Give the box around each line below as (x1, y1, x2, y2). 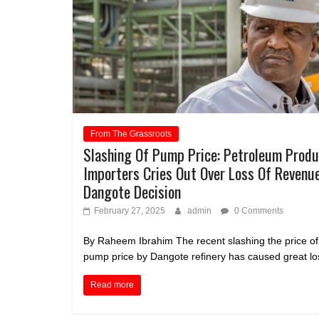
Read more (90, 280, 134, 291)
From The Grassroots (90, 129, 172, 140)
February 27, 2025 (94, 206, 165, 216)
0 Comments (232, 206, 283, 216)
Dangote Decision (83, 180, 181, 204)
